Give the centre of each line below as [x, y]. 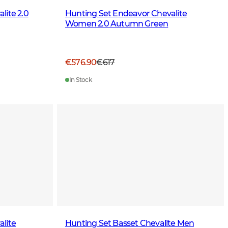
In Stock [81, 80]
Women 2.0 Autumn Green [117, 23]
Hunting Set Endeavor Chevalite [126, 13]
